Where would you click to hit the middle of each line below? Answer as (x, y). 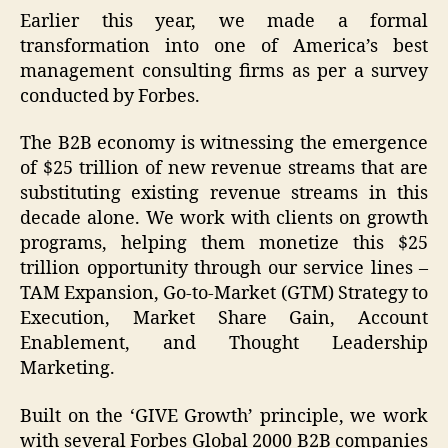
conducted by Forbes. (110, 96)
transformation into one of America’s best (224, 46)
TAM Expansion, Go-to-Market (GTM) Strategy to (224, 294)
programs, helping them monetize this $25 (224, 244)
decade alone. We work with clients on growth (224, 219)
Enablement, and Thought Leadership (224, 344)
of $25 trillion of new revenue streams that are (224, 169)
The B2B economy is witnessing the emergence (224, 144)
